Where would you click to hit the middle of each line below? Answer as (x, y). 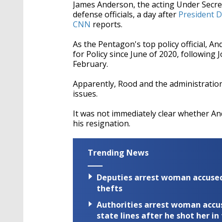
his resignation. (102, 123)
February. (90, 64)
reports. (107, 24)
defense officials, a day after (126, 14)
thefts (110, 189)
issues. (85, 94)
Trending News (118, 153)
